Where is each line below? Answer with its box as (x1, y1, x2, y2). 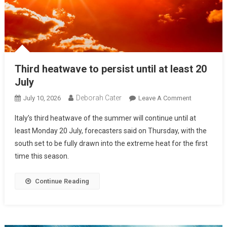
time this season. (14, 152, 69, 160)
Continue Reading (34, 177, 89, 185)
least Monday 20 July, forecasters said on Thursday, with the (14, 126, 207, 135)
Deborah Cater (75, 93, 122, 102)
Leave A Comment (138, 94, 192, 102)
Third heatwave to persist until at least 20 (14, 62, 207, 75)
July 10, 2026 (23, 94, 61, 102)
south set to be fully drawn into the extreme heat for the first (14, 139, 208, 147)
